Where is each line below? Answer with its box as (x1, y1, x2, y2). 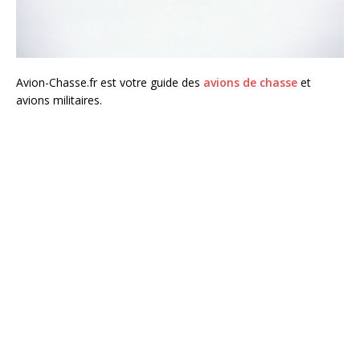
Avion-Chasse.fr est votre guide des (16, 75, 203, 91)
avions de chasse (203, 75, 297, 91)
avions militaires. (16, 92, 102, 108)
